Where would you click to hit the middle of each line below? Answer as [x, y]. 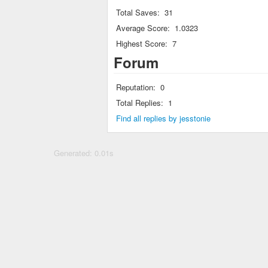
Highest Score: [142, 43]
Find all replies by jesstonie [163, 118]
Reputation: [136, 87]
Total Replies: [140, 103]
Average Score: [143, 28]
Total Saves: [138, 12]
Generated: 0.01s [84, 153]
